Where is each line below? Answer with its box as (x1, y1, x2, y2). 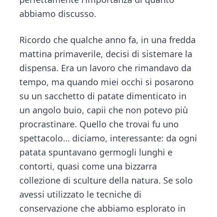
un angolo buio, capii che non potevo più (19, 104, 188, 116)
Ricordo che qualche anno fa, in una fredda (19, 33, 196, 46)
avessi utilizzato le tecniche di (19, 188, 142, 200)
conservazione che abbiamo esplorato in (19, 202, 186, 214)
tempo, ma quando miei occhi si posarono (19, 76, 194, 88)
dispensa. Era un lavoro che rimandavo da (19, 62, 192, 74)
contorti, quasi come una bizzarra (19, 160, 157, 172)
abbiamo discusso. (19, 8, 97, 20)
